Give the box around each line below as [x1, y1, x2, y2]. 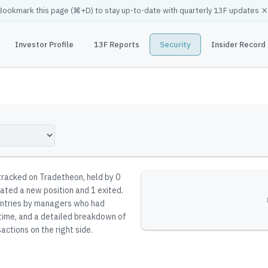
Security [159, 39, 191, 50]
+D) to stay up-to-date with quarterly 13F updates [81, 5, 259, 16]
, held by [83, 172, 115, 182]
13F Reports [93, 39, 139, 50]
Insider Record [211, 39, 266, 50]
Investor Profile [14, 39, 74, 50]
